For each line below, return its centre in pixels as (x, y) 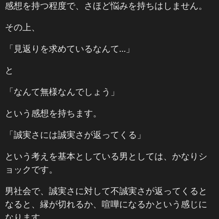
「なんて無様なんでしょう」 (62, 91)
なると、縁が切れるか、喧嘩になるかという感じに (106, 204)
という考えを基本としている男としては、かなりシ (106, 156)
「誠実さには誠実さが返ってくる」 (75, 134)
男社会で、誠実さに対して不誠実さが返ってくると (106, 191)
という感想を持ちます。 (53, 113)
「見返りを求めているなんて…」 (70, 48)
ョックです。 (31, 169)
